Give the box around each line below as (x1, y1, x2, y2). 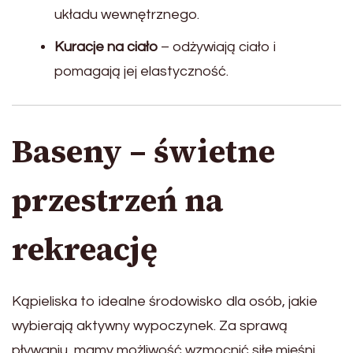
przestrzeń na (12, 179, 223, 222)
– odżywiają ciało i (158, 39, 276, 55)
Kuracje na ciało (54, 39, 158, 55)
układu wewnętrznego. (54, 7, 199, 23)
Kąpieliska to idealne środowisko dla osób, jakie (12, 294, 318, 310)
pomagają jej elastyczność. (54, 64, 229, 80)
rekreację (12, 228, 158, 271)
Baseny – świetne (12, 130, 275, 173)
